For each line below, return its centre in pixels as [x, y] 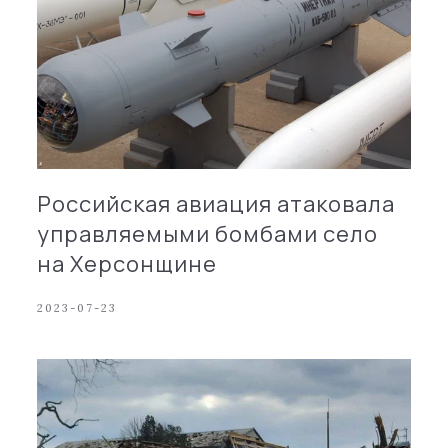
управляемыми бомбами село [208, 233]
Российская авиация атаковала [216, 203]
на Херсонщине [127, 263]
